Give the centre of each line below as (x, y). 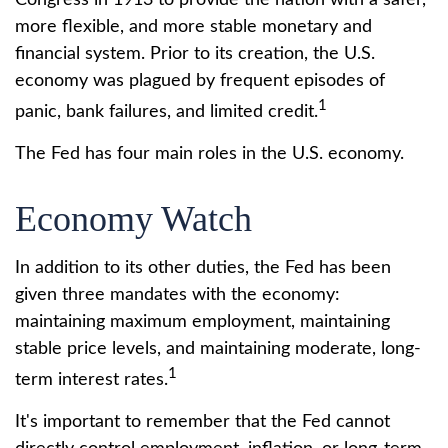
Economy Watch (133, 219)
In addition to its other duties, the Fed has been (203, 268)
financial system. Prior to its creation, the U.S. (195, 54)
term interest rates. (91, 380)
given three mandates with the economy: (177, 295)
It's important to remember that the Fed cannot (202, 422)
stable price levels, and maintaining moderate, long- (218, 349)
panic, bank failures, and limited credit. (166, 112)
